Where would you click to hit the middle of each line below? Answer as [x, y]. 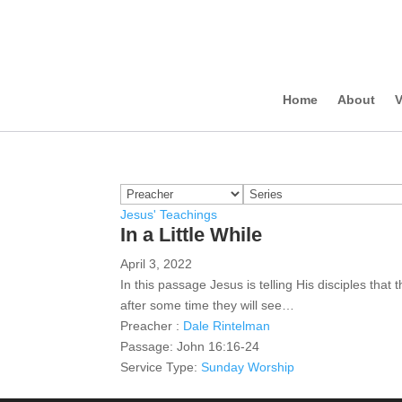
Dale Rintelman [227, 326]
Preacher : [150, 326]
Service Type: [159, 367]
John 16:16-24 [218, 346]
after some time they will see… [208, 305]
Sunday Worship [248, 367]
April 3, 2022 [157, 264]
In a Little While [192, 235]
